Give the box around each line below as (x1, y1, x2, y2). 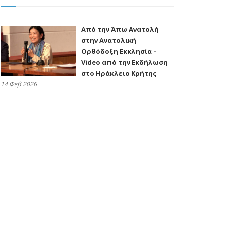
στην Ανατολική (81, 35, 136, 45)
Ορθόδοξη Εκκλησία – (81, 46, 157, 56)
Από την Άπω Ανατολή (81, 24, 159, 34)
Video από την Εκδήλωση (81, 57, 168, 67)
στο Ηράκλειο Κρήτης (81, 68, 157, 78)
